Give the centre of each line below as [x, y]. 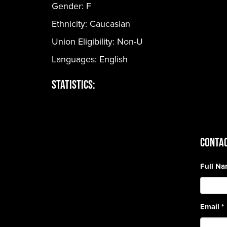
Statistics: [73, 84]
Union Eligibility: [84, 42]
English [113, 59]
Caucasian [110, 24]
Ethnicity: [71, 24]
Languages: [75, 59]
